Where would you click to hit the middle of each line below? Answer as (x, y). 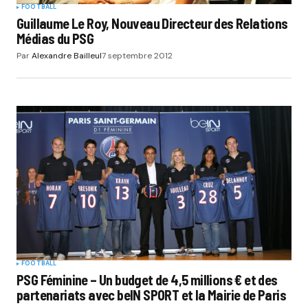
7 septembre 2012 (137, 56)
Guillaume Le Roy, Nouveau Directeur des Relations (152, 24)
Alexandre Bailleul (67, 56)
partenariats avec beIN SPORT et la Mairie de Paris (151, 295)
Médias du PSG (55, 39)
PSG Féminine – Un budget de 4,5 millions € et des (147, 279)
